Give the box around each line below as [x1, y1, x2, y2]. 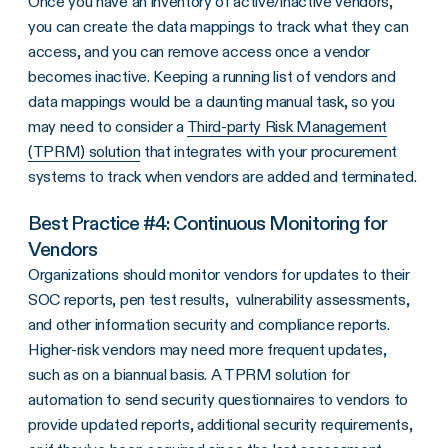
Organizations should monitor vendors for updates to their [28, 264, 410, 284]
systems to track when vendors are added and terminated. [28, 166, 417, 186]
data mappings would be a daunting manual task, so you [28, 91, 396, 111]
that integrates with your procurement [140, 141, 398, 161]
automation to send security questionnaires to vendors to [28, 389, 409, 409]
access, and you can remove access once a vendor [28, 41, 370, 61]
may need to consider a [28, 116, 187, 136]
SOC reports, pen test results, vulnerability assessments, [28, 289, 410, 309]
